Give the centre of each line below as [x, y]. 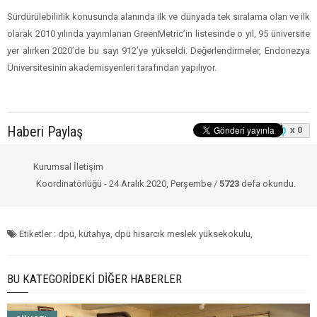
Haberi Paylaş [45, 132]
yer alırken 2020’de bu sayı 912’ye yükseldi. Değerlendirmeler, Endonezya [158, 51]
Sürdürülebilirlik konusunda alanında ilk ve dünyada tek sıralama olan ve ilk [158, 17]
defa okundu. [267, 184]
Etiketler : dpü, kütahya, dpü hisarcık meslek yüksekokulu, [135, 234]
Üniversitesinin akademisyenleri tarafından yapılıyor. [112, 68]
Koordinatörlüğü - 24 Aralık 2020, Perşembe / [127, 184]
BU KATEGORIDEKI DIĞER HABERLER [94, 279]
